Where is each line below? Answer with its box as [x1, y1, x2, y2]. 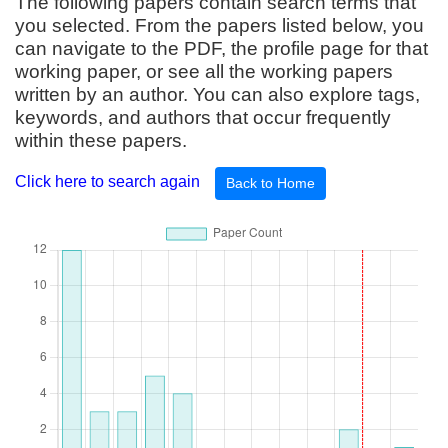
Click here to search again [15, 172, 200, 190]
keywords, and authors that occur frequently [15, 107, 391, 128]
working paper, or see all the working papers [15, 61, 393, 82]
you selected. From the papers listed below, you [15, 15, 424, 36]
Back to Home [226, 175, 315, 191]
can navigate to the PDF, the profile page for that [15, 38, 428, 59]
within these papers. [15, 130, 187, 151]
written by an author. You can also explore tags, [15, 84, 420, 105]
